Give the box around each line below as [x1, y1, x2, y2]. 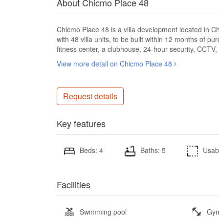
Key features [57, 117, 106, 130]
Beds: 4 [80, 145, 103, 155]
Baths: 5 [140, 145, 166, 155]
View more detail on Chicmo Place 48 [57, 59, 174, 68]
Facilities [57, 178, 90, 191]
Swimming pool [80, 207, 127, 217]
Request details [63, 90, 117, 102]
